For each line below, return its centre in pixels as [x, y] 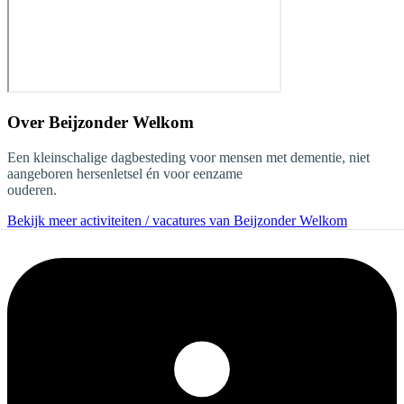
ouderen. [32, 189]
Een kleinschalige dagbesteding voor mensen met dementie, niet [188, 157]
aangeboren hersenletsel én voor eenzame [125, 173]
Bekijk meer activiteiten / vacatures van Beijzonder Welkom [177, 220]
